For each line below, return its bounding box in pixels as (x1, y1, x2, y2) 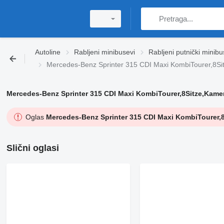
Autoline (35, 48, 60, 56)
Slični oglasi (6, 143, 59, 153)
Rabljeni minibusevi (74, 48, 135, 56)
